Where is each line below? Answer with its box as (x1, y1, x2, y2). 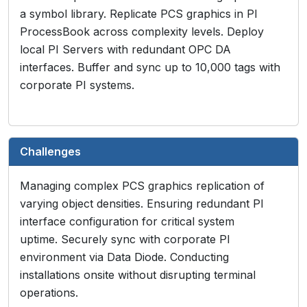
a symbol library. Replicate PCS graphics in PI (20, 7, 258, 21)
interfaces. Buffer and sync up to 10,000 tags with (20, 60, 280, 74)
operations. (20, 286, 78, 299)
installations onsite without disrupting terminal (20, 268, 256, 282)
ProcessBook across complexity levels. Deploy (20, 25, 264, 38)
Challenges (20, 145, 81, 158)
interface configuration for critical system (20, 214, 234, 228)
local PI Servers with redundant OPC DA (20, 42, 231, 56)
